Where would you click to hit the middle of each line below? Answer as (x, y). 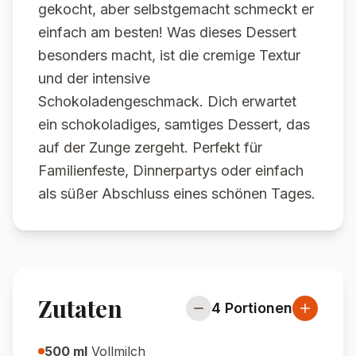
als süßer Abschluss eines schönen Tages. (177, 193)
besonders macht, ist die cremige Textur (169, 55)
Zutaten (80, 308)
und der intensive (94, 78)
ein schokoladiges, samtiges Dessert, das (174, 124)
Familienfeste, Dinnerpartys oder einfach (171, 170)
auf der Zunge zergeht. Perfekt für (150, 147)
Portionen (259, 308)
